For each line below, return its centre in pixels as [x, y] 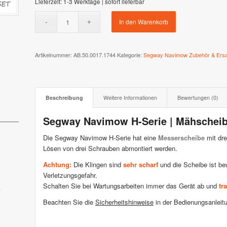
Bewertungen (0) [198, 98]
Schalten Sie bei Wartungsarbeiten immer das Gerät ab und [131, 186]
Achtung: [57, 165]
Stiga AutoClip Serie [170, 21]
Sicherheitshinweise [124, 202]
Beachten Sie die [69, 202]
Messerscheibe [181, 138]
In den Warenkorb [144, 22]
